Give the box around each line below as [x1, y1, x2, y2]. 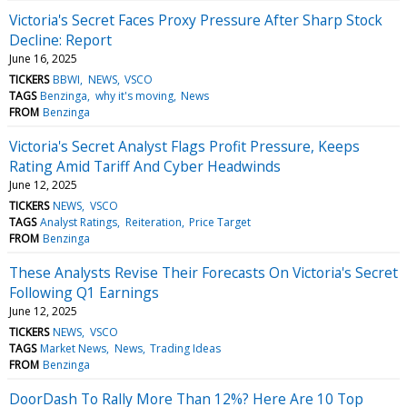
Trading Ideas [149, 340, 221, 356]
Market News [40, 340, 107, 356]
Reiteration [124, 213, 182, 230]
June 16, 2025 [9, 50, 77, 66]
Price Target [188, 213, 251, 230]
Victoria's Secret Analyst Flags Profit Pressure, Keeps [9, 135, 360, 156]
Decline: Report [9, 29, 112, 50]
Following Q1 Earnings [9, 282, 159, 303]
